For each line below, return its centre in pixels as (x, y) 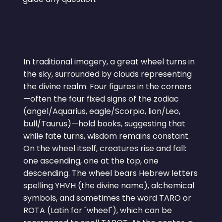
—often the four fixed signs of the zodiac (101, 99)
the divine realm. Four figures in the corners (108, 87)
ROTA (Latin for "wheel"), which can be (98, 211)
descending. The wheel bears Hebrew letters (111, 173)
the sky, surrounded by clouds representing (108, 74)
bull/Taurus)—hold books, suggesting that (105, 124)
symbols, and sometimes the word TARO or (108, 198)
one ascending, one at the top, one (91, 161)
